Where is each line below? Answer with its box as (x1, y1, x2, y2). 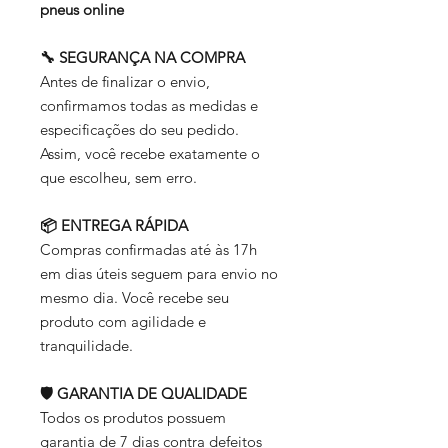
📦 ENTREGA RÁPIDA (40, 216, 192, 236)
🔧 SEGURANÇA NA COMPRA (40, 48, 245, 68)
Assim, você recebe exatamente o (40, 144, 260, 164)
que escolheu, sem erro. (40, 168, 197, 188)
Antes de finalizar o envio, (40, 72, 210, 92)
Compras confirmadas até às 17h (40, 240, 257, 260)
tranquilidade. (40, 336, 133, 356)
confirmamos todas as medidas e (40, 96, 258, 116)
